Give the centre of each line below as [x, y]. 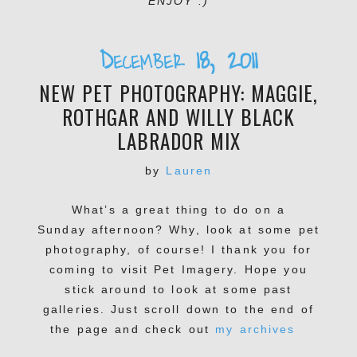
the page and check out [133, 330]
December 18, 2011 [178, 61]
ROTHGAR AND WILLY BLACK [178, 117]
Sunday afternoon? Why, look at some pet [178, 230]
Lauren [189, 171]
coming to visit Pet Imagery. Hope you [178, 270]
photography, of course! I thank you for [178, 250]
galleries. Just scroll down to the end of [178, 310]
